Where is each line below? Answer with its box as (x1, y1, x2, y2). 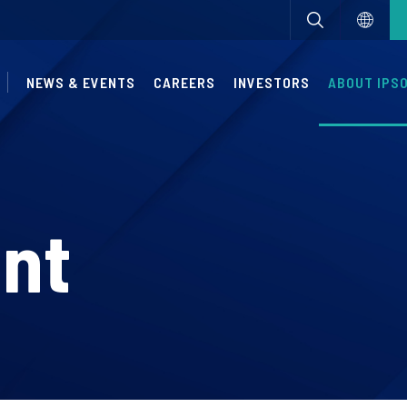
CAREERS (154, 74, 215, 91)
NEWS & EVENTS (26, 74, 135, 91)
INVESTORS (233, 74, 310, 91)
